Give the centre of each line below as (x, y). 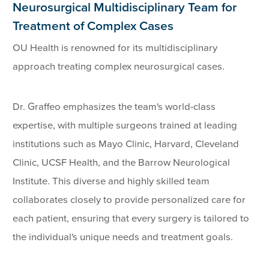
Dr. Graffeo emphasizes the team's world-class (114, 107)
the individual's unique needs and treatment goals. (123, 237)
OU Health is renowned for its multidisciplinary (115, 48)
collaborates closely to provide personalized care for (129, 200)
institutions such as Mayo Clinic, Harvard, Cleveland (126, 144)
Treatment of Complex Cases (93, 26)
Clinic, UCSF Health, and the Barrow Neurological (122, 162)
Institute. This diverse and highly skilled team (111, 181)
